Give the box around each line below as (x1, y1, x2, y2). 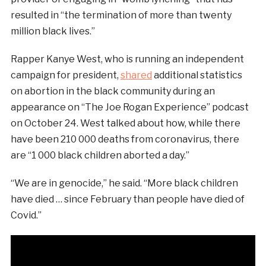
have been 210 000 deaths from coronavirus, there (10, 134, 239, 145)
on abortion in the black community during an (10, 85, 215, 97)
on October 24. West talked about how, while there (10, 118, 240, 129)
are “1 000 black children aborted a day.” (10, 150, 189, 161)
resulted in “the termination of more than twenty (10, 9, 232, 21)
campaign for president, (10, 69, 121, 81)
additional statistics (151, 69, 242, 81)
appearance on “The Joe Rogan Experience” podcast (10, 102, 249, 113)
